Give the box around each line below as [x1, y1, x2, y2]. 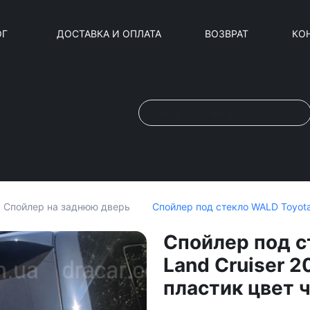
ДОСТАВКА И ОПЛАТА [57, 27, 162, 39]
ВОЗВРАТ [205, 27, 249, 39]
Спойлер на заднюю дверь [3, 201, 130, 212]
